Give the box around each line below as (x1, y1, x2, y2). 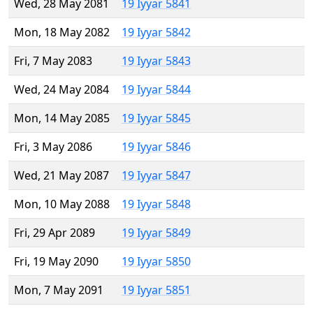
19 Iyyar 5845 (122, 110, 191, 126)
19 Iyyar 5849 (122, 225, 191, 241)
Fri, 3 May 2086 (14, 139, 92, 155)
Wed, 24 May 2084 (14, 82, 109, 98)
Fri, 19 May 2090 (14, 254, 99, 270)
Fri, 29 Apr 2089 (14, 225, 95, 241)
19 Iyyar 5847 (122, 168, 191, 184)
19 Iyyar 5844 (122, 82, 191, 98)
